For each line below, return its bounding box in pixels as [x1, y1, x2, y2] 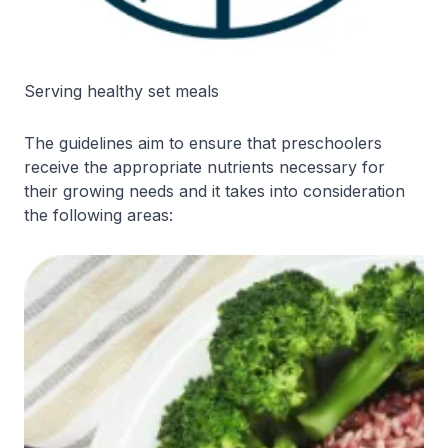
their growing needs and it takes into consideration [24, 181, 405, 202]
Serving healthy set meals [24, 81, 219, 102]
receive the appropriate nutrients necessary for [24, 157, 385, 178]
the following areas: [24, 205, 173, 226]
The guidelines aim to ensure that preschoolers [24, 133, 382, 154]
